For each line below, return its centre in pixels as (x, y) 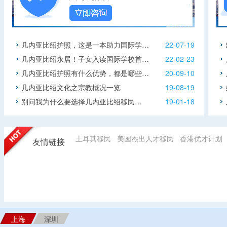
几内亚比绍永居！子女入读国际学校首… (85, 59)
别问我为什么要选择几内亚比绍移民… (82, 101)
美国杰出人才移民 (145, 138)
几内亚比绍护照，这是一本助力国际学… (85, 45)
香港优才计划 (201, 138)
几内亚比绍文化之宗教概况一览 (71, 87)
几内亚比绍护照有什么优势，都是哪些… (85, 73)
